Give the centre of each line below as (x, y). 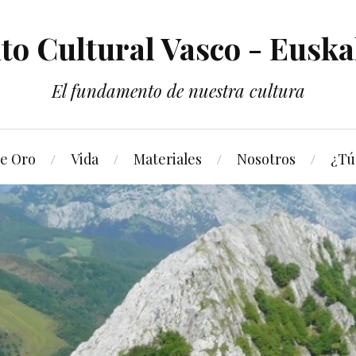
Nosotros (266, 159)
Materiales (167, 159)
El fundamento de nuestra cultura (178, 91)
